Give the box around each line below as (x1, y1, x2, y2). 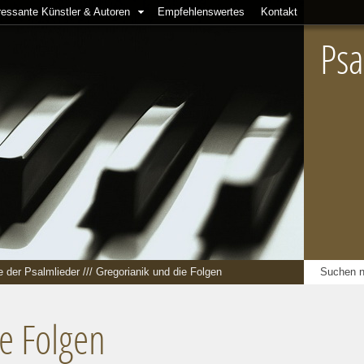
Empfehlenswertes (158, 6, 245, 18)
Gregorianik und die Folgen (96, 266, 222, 278)
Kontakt (261, 6, 297, 18)
